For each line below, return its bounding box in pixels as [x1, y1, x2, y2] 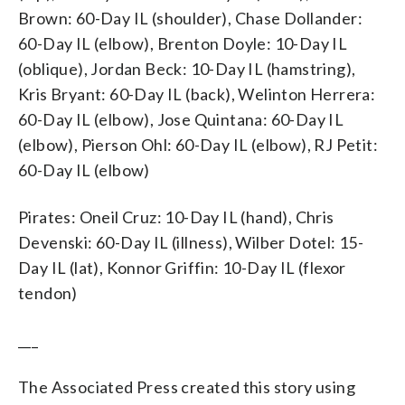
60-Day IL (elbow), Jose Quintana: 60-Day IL [18, 108, 344, 129]
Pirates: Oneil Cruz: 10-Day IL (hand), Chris [18, 206, 334, 227]
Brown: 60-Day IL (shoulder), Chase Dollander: [18, 7, 363, 28]
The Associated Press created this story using [18, 376, 355, 397]
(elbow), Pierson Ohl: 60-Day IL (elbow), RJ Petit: [18, 134, 378, 155]
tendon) [18, 282, 78, 303]
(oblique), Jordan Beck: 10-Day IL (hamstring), [18, 58, 356, 79]
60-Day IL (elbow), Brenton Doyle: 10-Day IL [18, 33, 348, 53]
